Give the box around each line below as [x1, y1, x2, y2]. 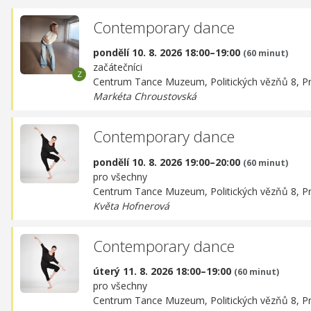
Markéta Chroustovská [93, 90, 196, 103]
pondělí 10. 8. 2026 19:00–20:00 [93, 155, 243, 169]
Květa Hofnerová [93, 199, 169, 212]
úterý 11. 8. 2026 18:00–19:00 [93, 264, 234, 278]
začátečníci [93, 60, 142, 74]
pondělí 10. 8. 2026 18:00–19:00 [93, 46, 243, 60]
